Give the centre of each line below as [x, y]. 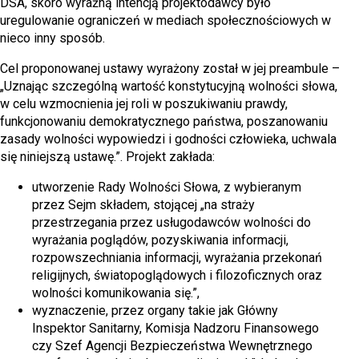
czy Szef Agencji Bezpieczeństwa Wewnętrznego [172, 345]
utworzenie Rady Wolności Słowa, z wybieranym [167, 187]
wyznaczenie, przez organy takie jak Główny [155, 310]
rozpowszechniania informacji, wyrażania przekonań [177, 257]
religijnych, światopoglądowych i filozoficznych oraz [177, 275]
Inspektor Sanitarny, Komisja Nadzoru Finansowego [175, 328]
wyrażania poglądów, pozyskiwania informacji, [160, 240]
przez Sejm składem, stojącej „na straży [143, 204]
